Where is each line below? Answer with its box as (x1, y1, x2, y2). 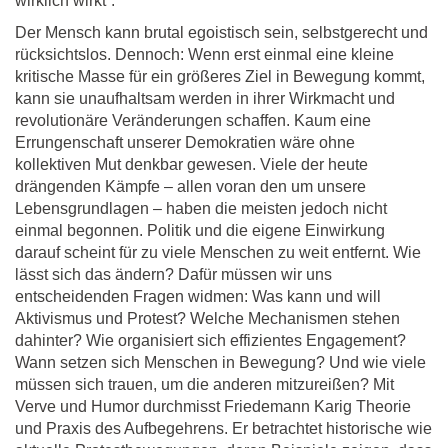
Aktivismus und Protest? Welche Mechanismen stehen (15, 310, 400, 328)
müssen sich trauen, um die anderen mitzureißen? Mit (15, 376, 394, 394)
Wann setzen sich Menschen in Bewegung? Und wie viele (15, 354, 426, 372)
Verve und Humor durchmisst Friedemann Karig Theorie (15, 398, 411, 416)
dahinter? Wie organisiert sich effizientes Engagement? (15, 332, 406, 350)
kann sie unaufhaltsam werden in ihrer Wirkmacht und (15, 90, 395, 108)
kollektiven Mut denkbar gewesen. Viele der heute (15, 156, 368, 174)
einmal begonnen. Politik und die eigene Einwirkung (15, 222, 385, 240)
